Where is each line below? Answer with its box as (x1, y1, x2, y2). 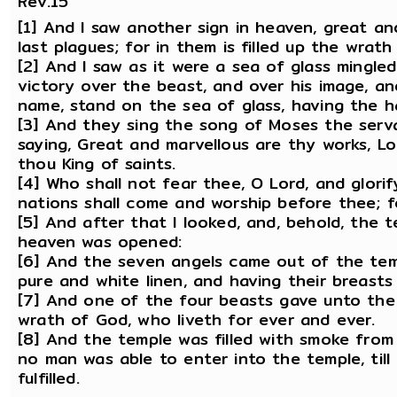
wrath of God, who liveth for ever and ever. (18, 307, 376, 333)
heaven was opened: (18, 229, 183, 255)
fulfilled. (18, 365, 80, 392)
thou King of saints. (18, 151, 176, 177)
